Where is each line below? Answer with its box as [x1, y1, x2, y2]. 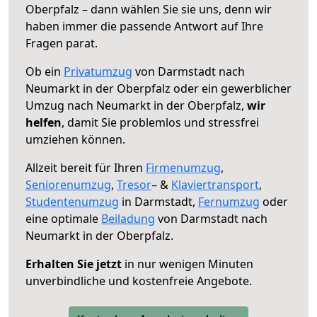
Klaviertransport [171, 176, 259, 192]
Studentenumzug [25, 193, 119, 209]
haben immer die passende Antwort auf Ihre [25, 18, 263, 34]
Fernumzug [198, 193, 260, 209]
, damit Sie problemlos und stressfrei [62, 114, 259, 130]
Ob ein [25, 63, 64, 79]
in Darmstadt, [119, 193, 198, 209]
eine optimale [25, 210, 101, 226]
